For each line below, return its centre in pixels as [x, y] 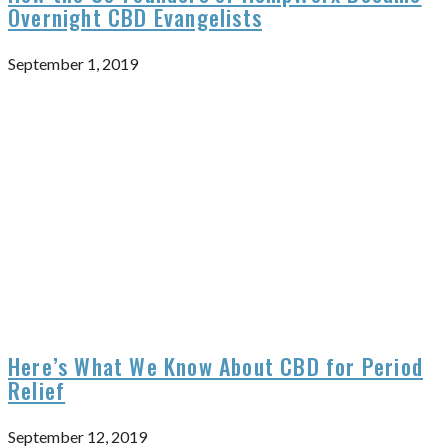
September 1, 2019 [73, 63]
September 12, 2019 [77, 436]
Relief [37, 389]
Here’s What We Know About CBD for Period [216, 365]
